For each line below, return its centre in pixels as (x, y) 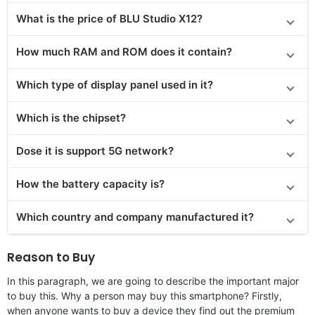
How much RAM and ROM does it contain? (124, 51)
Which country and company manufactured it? (135, 217)
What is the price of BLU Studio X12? (109, 18)
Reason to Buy (51, 257)
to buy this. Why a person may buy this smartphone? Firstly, (144, 295)
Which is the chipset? (71, 117)
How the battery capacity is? (90, 184)
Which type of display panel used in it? (115, 84)
